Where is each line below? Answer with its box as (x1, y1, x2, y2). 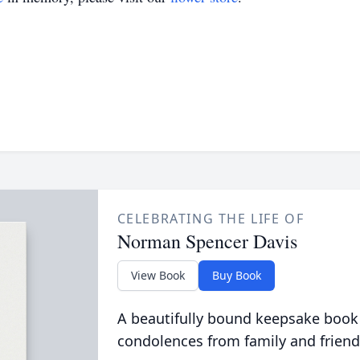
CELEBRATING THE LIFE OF (117, 210, 305, 227)
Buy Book (211, 268, 261, 283)
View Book (130, 268, 185, 283)
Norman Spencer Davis (117, 228, 297, 254)
